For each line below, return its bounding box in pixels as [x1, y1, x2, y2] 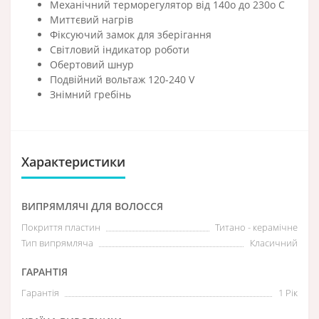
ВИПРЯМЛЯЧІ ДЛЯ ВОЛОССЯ [21, 199, 163, 213]
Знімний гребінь [50, 87, 131, 101]
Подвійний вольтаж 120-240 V [50, 72, 194, 86]
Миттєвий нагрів [50, 12, 133, 26]
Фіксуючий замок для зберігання [50, 27, 211, 41]
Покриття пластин [21, 220, 100, 234]
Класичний [250, 236, 298, 249]
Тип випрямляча [21, 236, 93, 249]
